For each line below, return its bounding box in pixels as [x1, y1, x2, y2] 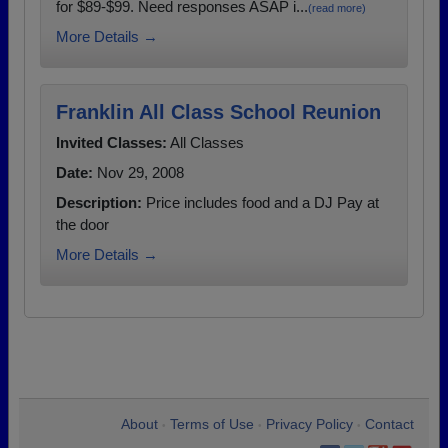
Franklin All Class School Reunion [56, 101, 381, 124]
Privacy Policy [266, 416, 353, 433]
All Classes [167, 134, 244, 152]
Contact [365, 416, 414, 433]
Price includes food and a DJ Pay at [142, 194, 379, 212]
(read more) [308, 2, 366, 15]
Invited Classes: [56, 134, 167, 152]
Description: [56, 194, 142, 212]
